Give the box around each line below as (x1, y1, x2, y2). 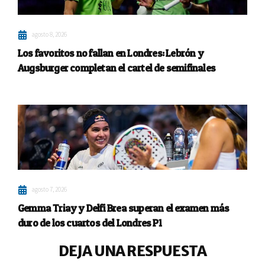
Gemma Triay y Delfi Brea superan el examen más (18, 202, 230, 215)
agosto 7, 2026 (32, 185, 67, 194)
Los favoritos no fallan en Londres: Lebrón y (18, 47, 203, 60)
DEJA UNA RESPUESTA (58, 242, 207, 261)
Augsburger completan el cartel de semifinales (18, 62, 216, 75)
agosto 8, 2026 (32, 30, 67, 39)
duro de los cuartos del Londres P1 (18, 216, 161, 230)
